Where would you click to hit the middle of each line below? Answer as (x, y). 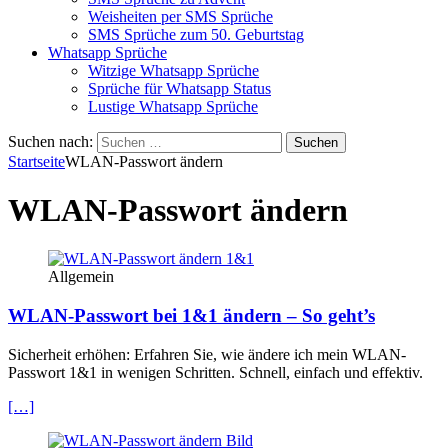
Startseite (36, 161)
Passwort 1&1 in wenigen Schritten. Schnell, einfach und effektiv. (215, 372)
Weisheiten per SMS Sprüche (180, 16)
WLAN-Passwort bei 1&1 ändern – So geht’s (191, 316)
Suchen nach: (50, 141)
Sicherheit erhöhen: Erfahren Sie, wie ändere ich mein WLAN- (207, 354)
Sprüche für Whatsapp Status (179, 88)
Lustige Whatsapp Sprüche (173, 106)
